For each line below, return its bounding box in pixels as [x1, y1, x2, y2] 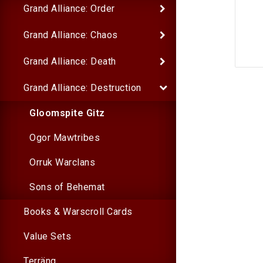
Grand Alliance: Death [23, 55, 116, 67]
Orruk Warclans [29, 157, 95, 168]
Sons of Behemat [29, 181, 105, 193]
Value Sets [23, 231, 71, 242]
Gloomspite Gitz [29, 107, 105, 119]
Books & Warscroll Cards [23, 206, 133, 217]
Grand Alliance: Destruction [23, 82, 141, 93]
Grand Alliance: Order [23, 2, 115, 14]
